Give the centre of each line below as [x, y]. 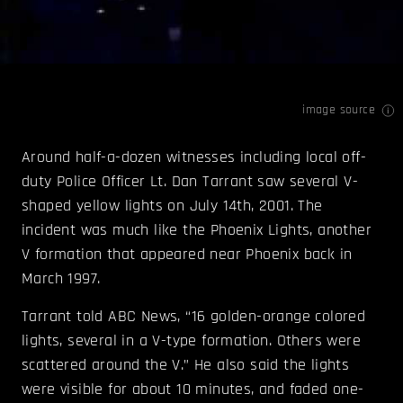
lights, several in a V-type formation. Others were [191, 341]
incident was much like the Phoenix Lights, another [197, 230]
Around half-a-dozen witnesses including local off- [194, 157]
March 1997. [61, 279]
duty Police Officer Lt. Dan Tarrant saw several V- [190, 182]
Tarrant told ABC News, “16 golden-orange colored [194, 317]
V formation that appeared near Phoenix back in [187, 255]
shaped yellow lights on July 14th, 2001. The [172, 206]
